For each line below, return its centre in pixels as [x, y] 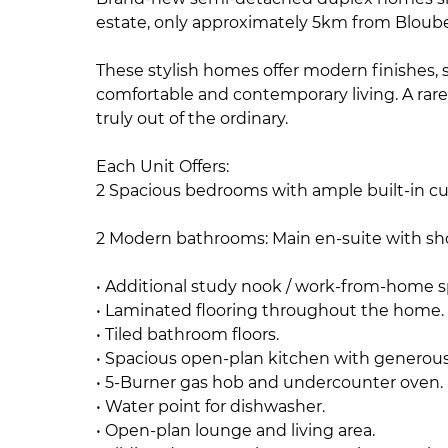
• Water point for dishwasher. [210, 406]
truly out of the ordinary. [192, 118]
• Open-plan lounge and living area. [235, 430]
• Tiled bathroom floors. [187, 334]
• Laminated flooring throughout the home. [270, 310]
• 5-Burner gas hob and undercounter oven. [269, 382]
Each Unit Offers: [162, 166]
